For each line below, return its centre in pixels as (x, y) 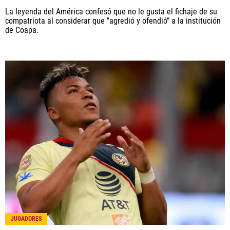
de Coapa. (22, 30)
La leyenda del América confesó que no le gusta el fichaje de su (111, 11)
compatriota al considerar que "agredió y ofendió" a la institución (113, 21)
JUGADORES (26, 219)
